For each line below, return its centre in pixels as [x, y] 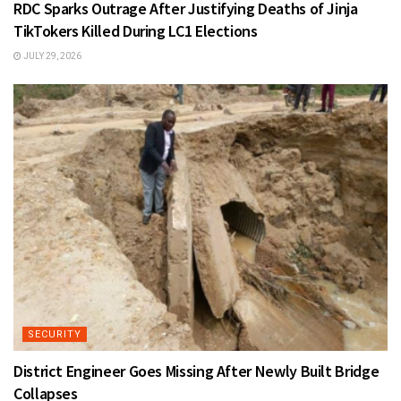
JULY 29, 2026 [51, 55]
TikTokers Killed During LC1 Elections [136, 30]
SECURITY [55, 335]
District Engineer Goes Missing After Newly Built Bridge [196, 371]
